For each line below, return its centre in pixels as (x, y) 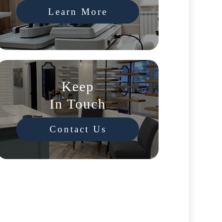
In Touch (78, 104)
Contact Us (78, 129)
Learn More (78, 11)
